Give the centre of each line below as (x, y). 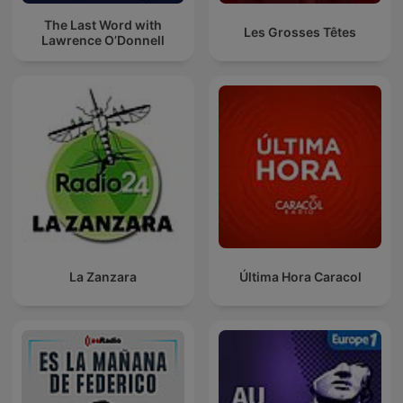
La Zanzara (103, 277)
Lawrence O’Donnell (103, 40)
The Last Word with (103, 24)
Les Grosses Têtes (300, 32)
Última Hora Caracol (300, 277)
